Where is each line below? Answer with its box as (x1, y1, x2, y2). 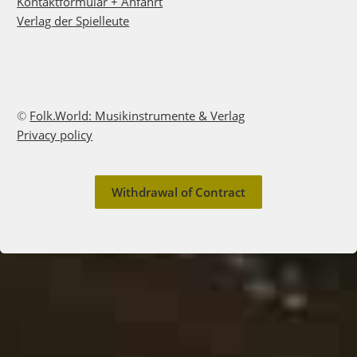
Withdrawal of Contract (112, 184, 245, 201)
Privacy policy (17, 126, 93, 143)
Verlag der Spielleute (17, 12, 130, 29)
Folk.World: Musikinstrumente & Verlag (29, 107, 245, 124)
